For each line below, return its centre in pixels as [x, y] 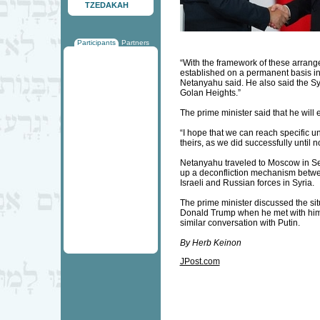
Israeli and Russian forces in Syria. [247, 183]
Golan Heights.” [210, 93]
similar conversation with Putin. [240, 223]
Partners [135, 42]
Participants [96, 42]
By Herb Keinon [210, 243]
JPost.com [200, 261]
